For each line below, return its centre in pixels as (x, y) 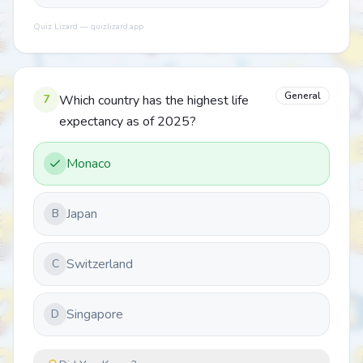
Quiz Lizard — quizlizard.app (88, 27)
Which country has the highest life (154, 100)
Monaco (89, 164)
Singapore (95, 314)
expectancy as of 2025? (128, 122)
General (303, 96)
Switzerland (100, 264)
